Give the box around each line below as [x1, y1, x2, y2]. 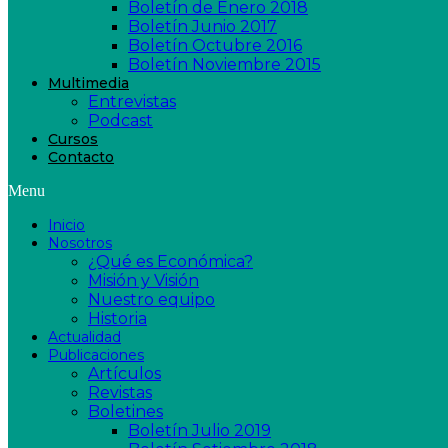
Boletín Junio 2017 [128, 17, 277, 36]
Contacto [48, 148, 114, 166]
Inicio [48, 216, 85, 234]
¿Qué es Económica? [88, 252, 253, 271]
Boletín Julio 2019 [128, 421, 271, 440]
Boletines [88, 402, 163, 421]
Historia [88, 309, 147, 328]
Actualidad [48, 328, 121, 346]
